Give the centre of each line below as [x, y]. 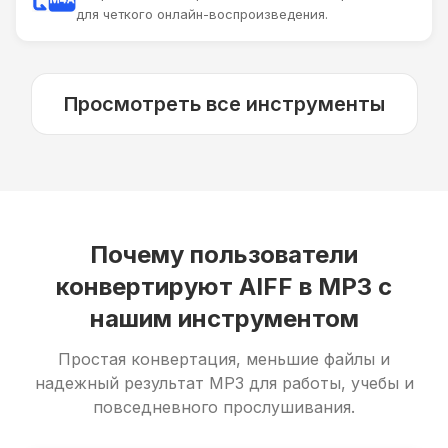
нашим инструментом [224, 318]
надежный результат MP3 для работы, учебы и [224, 382]
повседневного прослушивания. [224, 406]
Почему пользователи [224, 254]
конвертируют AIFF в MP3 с [224, 286]
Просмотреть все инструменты [224, 103]
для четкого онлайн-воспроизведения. [202, 13]
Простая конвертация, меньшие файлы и [224, 358]
